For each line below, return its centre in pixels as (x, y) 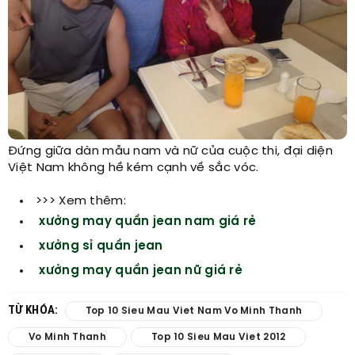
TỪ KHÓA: (34, 310)
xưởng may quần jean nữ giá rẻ (141, 271)
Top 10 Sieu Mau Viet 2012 (218, 338)
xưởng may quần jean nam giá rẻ (148, 222)
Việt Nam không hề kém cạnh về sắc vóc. (134, 168)
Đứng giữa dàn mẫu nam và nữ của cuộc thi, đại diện (170, 152)
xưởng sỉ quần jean (101, 247)
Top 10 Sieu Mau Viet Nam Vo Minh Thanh (194, 311)
